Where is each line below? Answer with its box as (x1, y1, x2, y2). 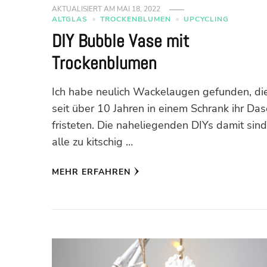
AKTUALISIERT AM (52, 4, 117, 14)
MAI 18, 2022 (117, 4, 161, 14)
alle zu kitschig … (52, 135, 133, 150)
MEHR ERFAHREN (52, 166, 131, 178)
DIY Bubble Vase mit (52, 30, 190, 53)
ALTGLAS (52, 14, 88, 24)
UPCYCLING (184, 14, 229, 24)
